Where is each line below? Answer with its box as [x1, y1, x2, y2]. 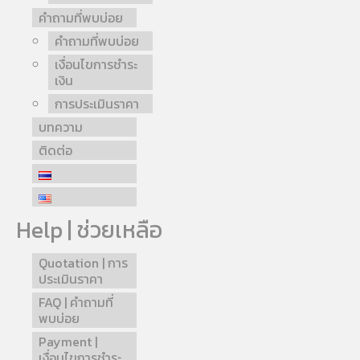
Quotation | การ [39, 253, 128, 273]
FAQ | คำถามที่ [39, 292, 113, 313]
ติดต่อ [39, 141, 72, 161]
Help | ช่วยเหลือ [16, 213, 162, 247]
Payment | [39, 332, 97, 352]
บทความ [39, 117, 83, 137]
